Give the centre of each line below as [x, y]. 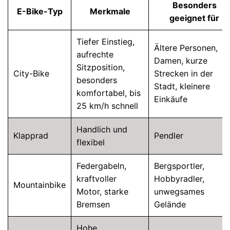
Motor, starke [102, 191]
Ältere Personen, [186, 48]
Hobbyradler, [179, 179]
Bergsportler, [179, 166]
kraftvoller [97, 179]
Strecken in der [184, 73]
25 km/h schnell [107, 106]
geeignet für [194, 18]
